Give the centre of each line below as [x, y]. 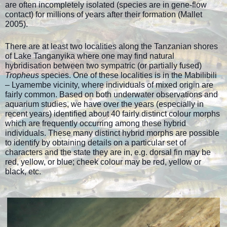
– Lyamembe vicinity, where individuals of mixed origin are [109, 85]
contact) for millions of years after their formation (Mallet [104, 14]
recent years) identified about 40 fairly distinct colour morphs [112, 113]
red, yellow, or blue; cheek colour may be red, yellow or [103, 162]
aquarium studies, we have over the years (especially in [104, 104]
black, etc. [23, 171]
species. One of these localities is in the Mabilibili [129, 75]
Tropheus [23, 75]
